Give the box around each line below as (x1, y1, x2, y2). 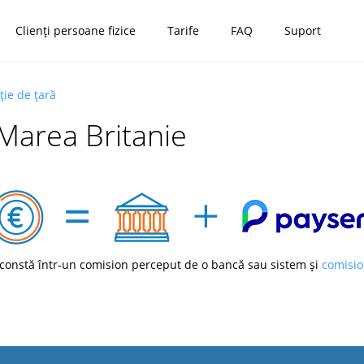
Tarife (167, 23, 200, 38)
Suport (284, 23, 322, 38)
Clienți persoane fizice (15, 23, 136, 38)
